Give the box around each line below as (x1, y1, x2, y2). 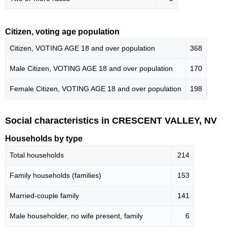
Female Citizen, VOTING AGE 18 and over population (10, 85, 181, 93)
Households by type (5, 134, 83, 143)
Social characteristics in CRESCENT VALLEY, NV (5, 116, 217, 126)
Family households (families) (10, 171, 101, 179)
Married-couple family (10, 192, 79, 200)
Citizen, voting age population (5, 27, 120, 36)
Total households (10, 151, 64, 159)
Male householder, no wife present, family (10, 212, 143, 220)
